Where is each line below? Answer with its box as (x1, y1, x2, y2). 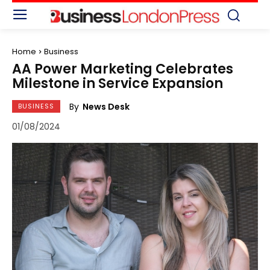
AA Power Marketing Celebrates (12, 59, 233, 78)
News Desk (83, 100, 130, 113)
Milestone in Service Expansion (12, 74, 223, 93)
